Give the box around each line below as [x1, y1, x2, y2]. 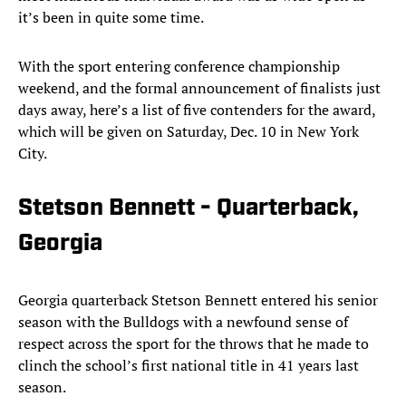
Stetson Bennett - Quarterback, [18, 197, 359, 222]
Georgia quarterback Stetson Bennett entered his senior [18, 290, 378, 311]
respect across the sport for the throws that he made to [18, 333, 369, 354]
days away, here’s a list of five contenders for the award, [18, 100, 375, 121]
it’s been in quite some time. [18, 7, 204, 28]
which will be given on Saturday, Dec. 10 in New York [18, 121, 359, 142]
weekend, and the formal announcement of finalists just [18, 78, 381, 99]
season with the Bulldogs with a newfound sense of [18, 312, 348, 333]
